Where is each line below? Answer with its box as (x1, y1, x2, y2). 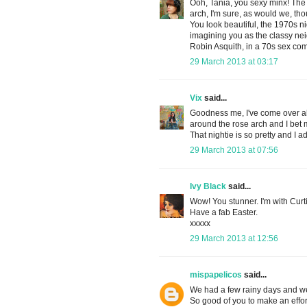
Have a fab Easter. (190, 207, 258, 217)
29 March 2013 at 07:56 (190, 145, 278, 155)
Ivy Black (190, 181, 226, 191)
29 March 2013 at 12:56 (190, 233, 278, 243)
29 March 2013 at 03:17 (190, 56, 278, 66)
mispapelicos (190, 269, 242, 280)
